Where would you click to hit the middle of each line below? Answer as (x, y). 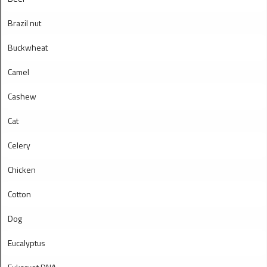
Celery (19, 145)
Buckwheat (28, 47)
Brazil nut (24, 23)
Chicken (22, 170)
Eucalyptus (27, 243)
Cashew (22, 96)
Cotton (19, 194)
